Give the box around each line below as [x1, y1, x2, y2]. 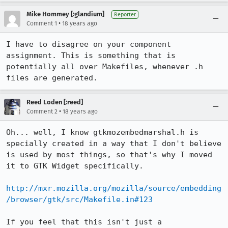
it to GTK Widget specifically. [6, 161, 144, 170]
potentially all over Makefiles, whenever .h [6, 62, 203, 71]
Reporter [114, 11, 136, 18]
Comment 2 [26, 108, 58, 115]
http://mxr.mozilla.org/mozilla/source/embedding [6, 184, 221, 193]
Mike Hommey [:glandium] [26, 10, 104, 18]
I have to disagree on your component [6, 40, 171, 49]
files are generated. [6, 73, 98, 82]
